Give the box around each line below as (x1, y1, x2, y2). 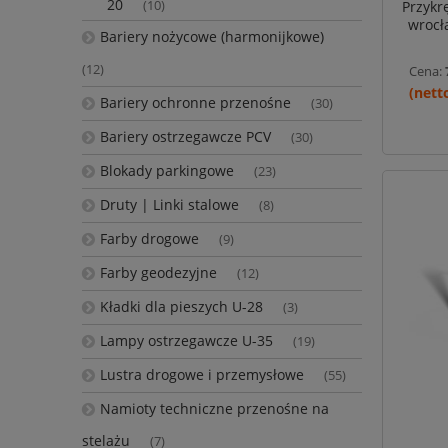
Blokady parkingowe (99, 161, 234, 181)
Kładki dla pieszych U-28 (99, 297, 263, 317)
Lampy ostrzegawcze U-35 (99, 331, 273, 351)
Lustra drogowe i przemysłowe (99, 365, 304, 385)
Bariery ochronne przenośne (99, 93, 291, 113)
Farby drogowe (99, 229, 199, 249)
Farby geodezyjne (99, 263, 217, 283)
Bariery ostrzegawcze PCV (99, 127, 271, 147)
